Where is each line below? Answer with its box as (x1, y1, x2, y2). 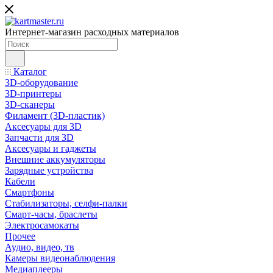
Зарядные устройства (5, 165, 93, 175)
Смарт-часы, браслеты (5, 209, 97, 219)
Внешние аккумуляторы (5, 154, 105, 165)
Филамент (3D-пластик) (5, 110, 105, 121)
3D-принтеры (5, 88, 62, 99)
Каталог (11, 66, 47, 77)
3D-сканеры (5, 99, 55, 110)
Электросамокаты (5, 220, 79, 230)
